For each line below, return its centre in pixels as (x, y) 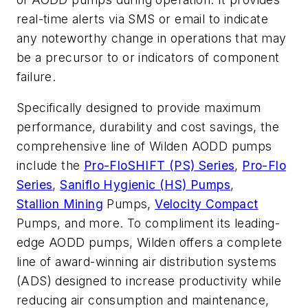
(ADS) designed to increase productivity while (149, 281)
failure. (36, 76)
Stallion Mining (60, 204)
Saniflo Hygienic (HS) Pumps (145, 185)
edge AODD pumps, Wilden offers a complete (150, 243)
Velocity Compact (207, 204)
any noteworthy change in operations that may (152, 38)
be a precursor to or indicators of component (148, 57)
